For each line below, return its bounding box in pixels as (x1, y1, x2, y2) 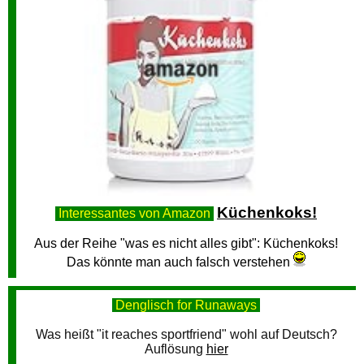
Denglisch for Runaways (112, 298, 260, 312)
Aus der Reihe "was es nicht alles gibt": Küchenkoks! (34, 236, 338, 250)
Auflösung (144, 342, 206, 356)
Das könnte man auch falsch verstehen (67, 255, 293, 269)
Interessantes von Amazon (55, 206, 214, 220)
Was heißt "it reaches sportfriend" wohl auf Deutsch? (35, 327, 337, 341)
